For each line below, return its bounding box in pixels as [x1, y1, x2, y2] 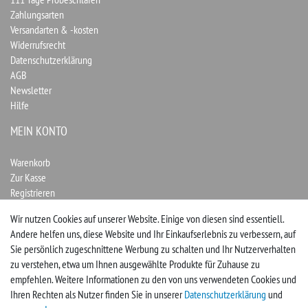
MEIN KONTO [10, 122, 67, 139]
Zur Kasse [10, 170, 46, 185]
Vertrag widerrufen [22, 232, 91, 247]
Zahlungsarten [10, 7, 64, 21]
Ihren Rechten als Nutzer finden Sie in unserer [10, 287, 184, 301]
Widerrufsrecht [10, 37, 65, 52]
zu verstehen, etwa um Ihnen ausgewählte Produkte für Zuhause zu [10, 257, 260, 271]
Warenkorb [10, 155, 50, 170]
